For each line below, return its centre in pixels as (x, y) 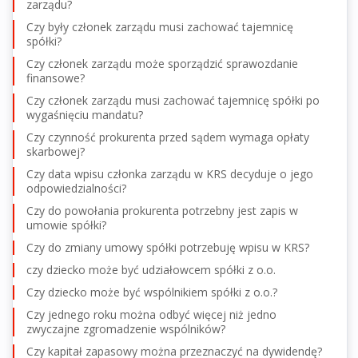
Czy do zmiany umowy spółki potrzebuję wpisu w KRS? (168, 247)
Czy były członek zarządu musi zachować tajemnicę (160, 26)
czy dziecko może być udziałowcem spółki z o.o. (151, 269)
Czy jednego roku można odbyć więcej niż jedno (151, 314)
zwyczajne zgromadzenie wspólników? (126, 328)
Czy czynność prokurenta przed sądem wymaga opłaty (168, 137)
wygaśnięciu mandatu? (85, 114)
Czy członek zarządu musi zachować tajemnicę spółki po (173, 100)
